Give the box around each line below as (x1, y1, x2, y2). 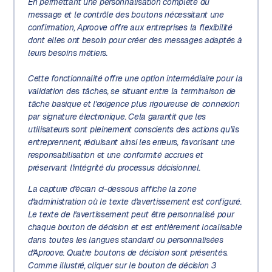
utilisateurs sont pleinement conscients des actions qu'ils (27, 124, 239, 135)
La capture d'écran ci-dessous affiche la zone (27, 183, 197, 195)
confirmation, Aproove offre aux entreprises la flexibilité (27, 22, 233, 33)
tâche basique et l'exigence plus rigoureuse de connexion (27, 98, 240, 110)
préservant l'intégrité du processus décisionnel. (27, 162, 200, 174)
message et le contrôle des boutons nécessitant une (27, 9, 224, 21)
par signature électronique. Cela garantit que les (27, 111, 206, 123)
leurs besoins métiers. (27, 47, 107, 59)
